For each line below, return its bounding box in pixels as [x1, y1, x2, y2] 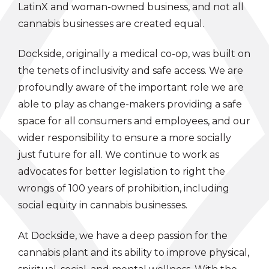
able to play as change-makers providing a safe [18, 98, 242, 110]
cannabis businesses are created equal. [18, 17, 204, 29]
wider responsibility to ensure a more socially [18, 132, 231, 144]
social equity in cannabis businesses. [18, 199, 187, 211]
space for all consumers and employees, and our [18, 115, 250, 127]
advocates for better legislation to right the [18, 166, 225, 177]
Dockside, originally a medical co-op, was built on [18, 48, 250, 59]
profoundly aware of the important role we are [18, 82, 244, 93]
